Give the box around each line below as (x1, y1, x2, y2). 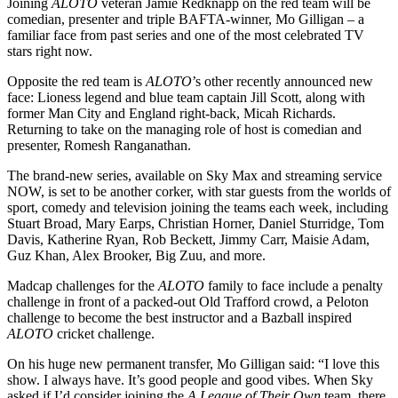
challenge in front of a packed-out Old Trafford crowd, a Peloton (7, 294, 369, 310)
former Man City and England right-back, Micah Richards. (7, 106, 336, 122)
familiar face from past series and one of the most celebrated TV (7, 28, 364, 44)
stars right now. (7, 44, 92, 60)
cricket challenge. (53, 326, 155, 342)
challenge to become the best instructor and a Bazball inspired (7, 310, 352, 326)
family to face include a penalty (204, 278, 383, 294)
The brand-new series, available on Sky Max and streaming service (7, 168, 382, 184)
